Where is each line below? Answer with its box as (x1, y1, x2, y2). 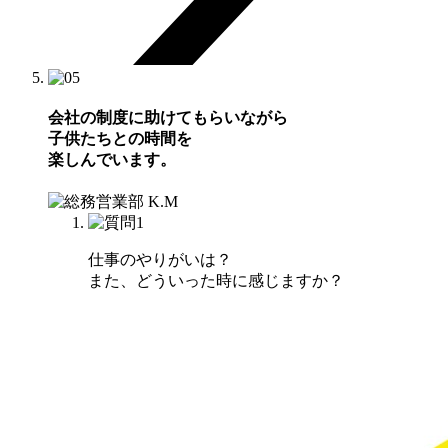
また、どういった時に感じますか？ (88, 272, 344, 290)
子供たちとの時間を (48, 130, 192, 148)
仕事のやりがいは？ (88, 251, 232, 269)
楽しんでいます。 (48, 151, 176, 169)
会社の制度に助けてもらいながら (48, 109, 288, 127)
